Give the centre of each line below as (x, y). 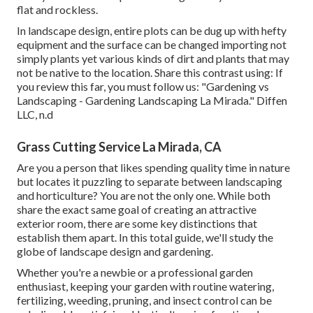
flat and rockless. (57, 10)
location (131, 73)
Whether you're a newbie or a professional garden (135, 272)
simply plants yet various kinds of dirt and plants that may (153, 59)
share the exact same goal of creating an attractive (137, 210)
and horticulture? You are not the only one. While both (144, 196)
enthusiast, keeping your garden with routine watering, (145, 286)
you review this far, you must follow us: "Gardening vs (143, 87)
